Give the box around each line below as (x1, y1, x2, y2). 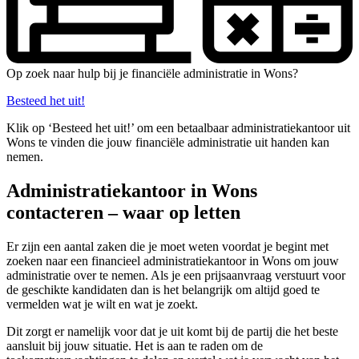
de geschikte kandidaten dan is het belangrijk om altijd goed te (6, 282, 320, 296)
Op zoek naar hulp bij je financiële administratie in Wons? (6, 66, 298, 80)
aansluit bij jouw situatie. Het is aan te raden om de (6, 338, 263, 353)
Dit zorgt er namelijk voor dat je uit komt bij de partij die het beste (6, 324, 338, 338)
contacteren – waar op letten (6, 201, 240, 223)
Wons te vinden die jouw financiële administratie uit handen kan (6, 135, 329, 149)
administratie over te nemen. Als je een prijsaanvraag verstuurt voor (6, 268, 345, 282)
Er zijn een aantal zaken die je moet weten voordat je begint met (6, 239, 329, 253)
